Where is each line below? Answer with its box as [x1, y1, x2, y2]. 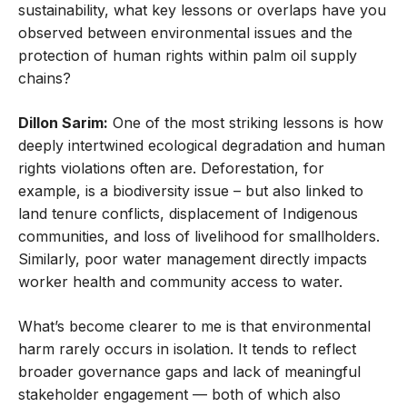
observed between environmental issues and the [18, 24, 352, 43]
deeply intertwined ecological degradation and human [18, 136, 385, 155]
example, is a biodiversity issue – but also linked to [18, 182, 363, 201]
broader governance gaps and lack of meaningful [18, 362, 361, 382]
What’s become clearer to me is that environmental [18, 317, 371, 336]
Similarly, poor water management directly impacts [18, 250, 367, 269]
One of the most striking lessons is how [108, 114, 383, 133]
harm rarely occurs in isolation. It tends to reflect [18, 340, 356, 359]
